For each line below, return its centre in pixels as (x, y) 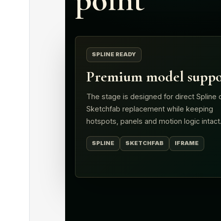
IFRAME (187, 143)
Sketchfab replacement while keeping (150, 109)
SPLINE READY (114, 54)
